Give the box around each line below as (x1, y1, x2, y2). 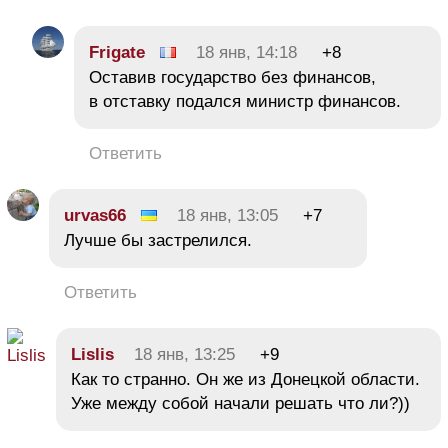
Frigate (89, 42, 145, 62)
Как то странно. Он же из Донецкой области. (71, 369, 420, 389)
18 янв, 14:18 (196, 42, 297, 62)
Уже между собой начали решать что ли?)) (71, 393, 410, 413)
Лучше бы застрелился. (64, 230, 252, 250)
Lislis (71, 344, 114, 364)
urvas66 (64, 205, 126, 225)
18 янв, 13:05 (177, 205, 278, 225)
